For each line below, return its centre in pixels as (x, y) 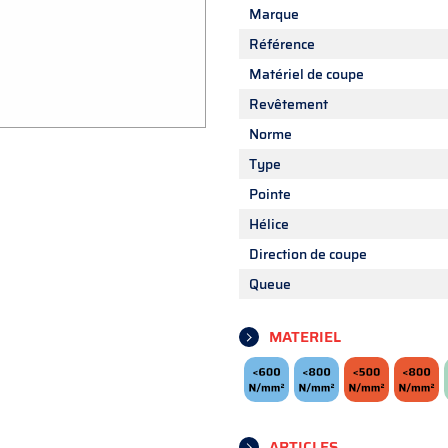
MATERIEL (305, 337)
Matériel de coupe (306, 74)
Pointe (270, 194)
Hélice (269, 224)
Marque (274, 14)
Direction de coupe (308, 254)
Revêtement (288, 104)
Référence (282, 44)
